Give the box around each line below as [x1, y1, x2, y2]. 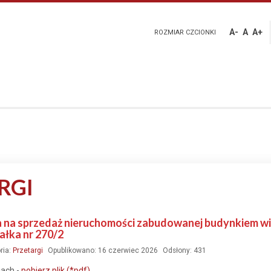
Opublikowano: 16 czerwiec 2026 [48, 246, 158, 255]
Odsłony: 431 [163, 246, 206, 255]
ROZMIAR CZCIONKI [154, 28, 216, 36]
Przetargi [13, 246, 43, 255]
